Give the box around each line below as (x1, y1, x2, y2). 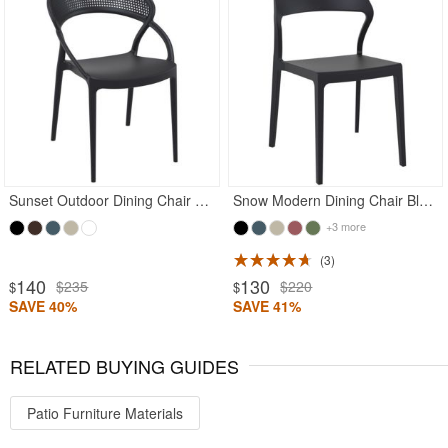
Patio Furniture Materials (27, 403, 183, 424)
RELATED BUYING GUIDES (10, 353, 239, 380)
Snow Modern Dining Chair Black (419, 190, 434, 211)
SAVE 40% (9, 296, 78, 317)
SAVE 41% (233, 296, 302, 317)
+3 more (323, 218, 367, 235)
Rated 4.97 (5, 39, 76, 60)
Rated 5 (229, 39, 280, 60)
